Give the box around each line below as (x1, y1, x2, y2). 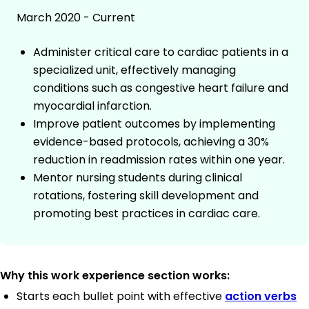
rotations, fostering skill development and (33, 188, 259, 204)
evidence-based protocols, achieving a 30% (33, 134, 269, 150)
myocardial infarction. (33, 98, 152, 114)
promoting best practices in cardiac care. (33, 206, 260, 222)
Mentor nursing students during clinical (33, 170, 242, 186)
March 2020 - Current (17, 10, 135, 26)
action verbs (225, 288, 297, 305)
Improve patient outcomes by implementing (33, 116, 275, 132)
